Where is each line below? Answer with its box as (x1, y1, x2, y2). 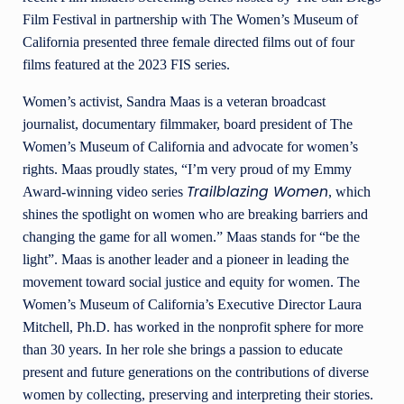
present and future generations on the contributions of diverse (23, 364, 369, 381)
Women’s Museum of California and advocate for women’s (23, 139, 358, 155)
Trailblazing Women (187, 182, 328, 202)
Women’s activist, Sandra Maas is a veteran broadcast (23, 94, 326, 110)
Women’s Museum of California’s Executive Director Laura (23, 297, 362, 313)
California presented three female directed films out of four (23, 34, 354, 50)
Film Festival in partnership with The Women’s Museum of (23, 12, 358, 28)
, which (328, 184, 371, 200)
